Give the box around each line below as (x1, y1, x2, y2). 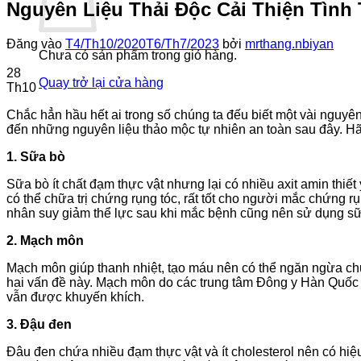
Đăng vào (6, 36, 65, 51)
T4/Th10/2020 (65, 36, 146, 51)
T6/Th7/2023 (146, 36, 219, 51)
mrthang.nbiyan (245, 36, 334, 51)
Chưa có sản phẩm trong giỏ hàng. (39, 48, 237, 62)
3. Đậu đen (6, 317, 72, 331)
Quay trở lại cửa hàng (39, 76, 164, 89)
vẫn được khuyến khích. (6, 289, 144, 304)
